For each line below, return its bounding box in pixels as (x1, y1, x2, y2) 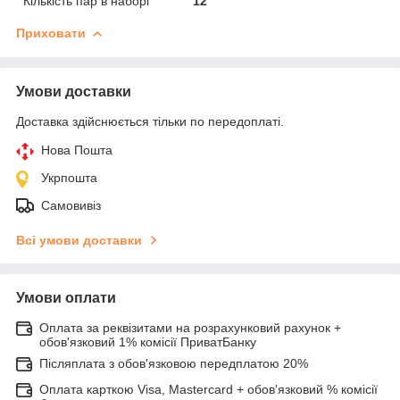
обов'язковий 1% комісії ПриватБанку (39, 334, 256, 349)
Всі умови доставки (16, 232, 142, 247)
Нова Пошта (41, 142, 112, 157)
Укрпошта (41, 170, 97, 185)
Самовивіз (41, 197, 101, 212)
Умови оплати (16, 289, 116, 305)
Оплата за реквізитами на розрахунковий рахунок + (39, 320, 341, 335)
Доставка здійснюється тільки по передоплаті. (16, 113, 284, 129)
